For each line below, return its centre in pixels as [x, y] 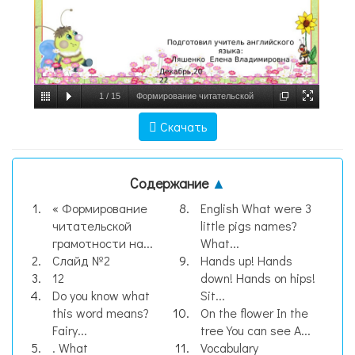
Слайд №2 [81, 260]
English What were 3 [256, 208]
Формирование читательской [195, 96]
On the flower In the [254, 313]
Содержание [170, 183]
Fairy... [70, 330]
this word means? [101, 313]
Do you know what [101, 295]
